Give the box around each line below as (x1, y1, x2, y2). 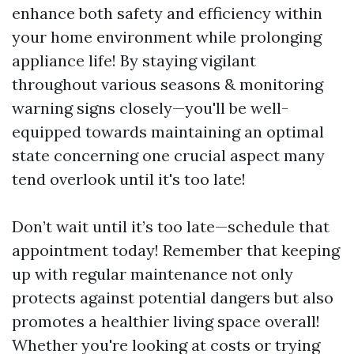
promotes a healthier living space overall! (12, 311, 320, 331)
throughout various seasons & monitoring (12, 74, 323, 94)
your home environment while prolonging (12, 27, 322, 47)
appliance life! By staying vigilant (12, 51, 256, 70)
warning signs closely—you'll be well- (12, 98, 288, 118)
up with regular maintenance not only (12, 264, 293, 284)
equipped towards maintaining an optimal (12, 122, 324, 141)
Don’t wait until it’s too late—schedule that (12, 217, 330, 236)
